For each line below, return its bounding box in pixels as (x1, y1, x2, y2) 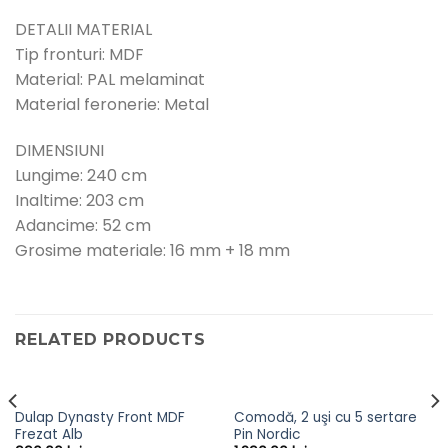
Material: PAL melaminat (15, 68, 205, 92)
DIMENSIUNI (15, 139, 104, 163)
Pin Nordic (233, 425, 300, 445)
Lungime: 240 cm (15, 164, 147, 188)
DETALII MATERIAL (15, 18, 152, 42)
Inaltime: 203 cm (15, 189, 144, 213)
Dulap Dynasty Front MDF (14, 408, 185, 428)
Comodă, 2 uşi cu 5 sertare (233, 408, 417, 428)
